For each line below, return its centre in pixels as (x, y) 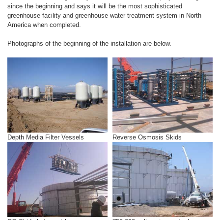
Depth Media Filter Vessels (46, 137)
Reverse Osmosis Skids (147, 137)
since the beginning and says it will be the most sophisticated (95, 6)
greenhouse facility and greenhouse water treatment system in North (104, 15)
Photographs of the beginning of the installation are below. (89, 43)
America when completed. (44, 25)
